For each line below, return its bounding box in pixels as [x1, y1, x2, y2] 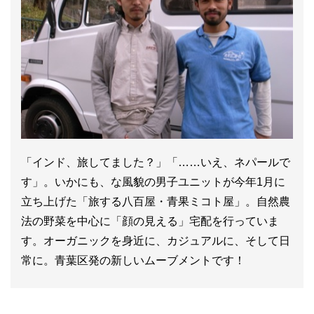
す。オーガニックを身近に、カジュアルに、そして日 [21, 235, 290, 247]
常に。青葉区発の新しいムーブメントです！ [21, 254, 245, 267]
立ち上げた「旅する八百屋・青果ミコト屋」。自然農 [21, 196, 290, 208]
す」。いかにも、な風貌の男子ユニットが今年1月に [21, 176, 285, 189]
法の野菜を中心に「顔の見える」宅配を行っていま [21, 215, 279, 228]
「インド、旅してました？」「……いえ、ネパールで [21, 156, 290, 169]
